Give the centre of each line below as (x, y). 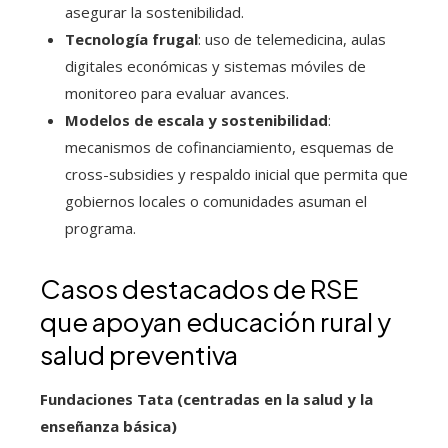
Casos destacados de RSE (199, 288)
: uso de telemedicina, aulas (292, 39)
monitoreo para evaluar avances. (177, 93)
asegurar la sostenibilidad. (154, 12)
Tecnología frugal (131, 39)
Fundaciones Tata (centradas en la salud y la (206, 399)
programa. (100, 228)
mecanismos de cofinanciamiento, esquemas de (229, 147)
